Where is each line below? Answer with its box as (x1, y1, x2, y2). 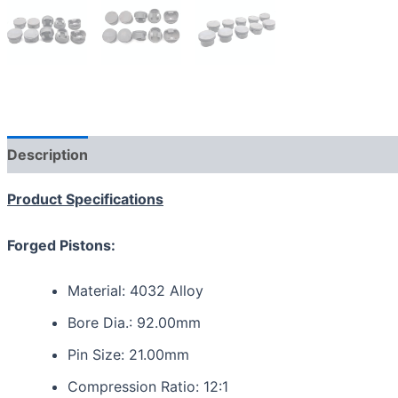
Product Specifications (7, 190, 163, 209)
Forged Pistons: (7, 235, 115, 254)
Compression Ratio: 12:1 (68, 378, 228, 396)
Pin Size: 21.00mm (68, 346, 189, 364)
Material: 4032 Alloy (68, 282, 203, 300)
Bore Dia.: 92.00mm (68, 314, 201, 332)
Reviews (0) (107, 146, 192, 164)
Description (7, 146, 88, 164)
